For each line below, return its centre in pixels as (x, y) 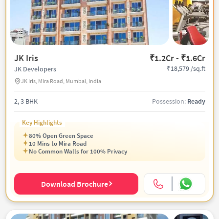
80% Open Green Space (61, 135)
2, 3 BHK (26, 101)
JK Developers (35, 69)
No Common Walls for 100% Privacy (78, 151)
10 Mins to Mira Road (58, 143)
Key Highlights (42, 122)
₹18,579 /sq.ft (186, 69)
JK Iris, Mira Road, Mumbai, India (61, 81)
